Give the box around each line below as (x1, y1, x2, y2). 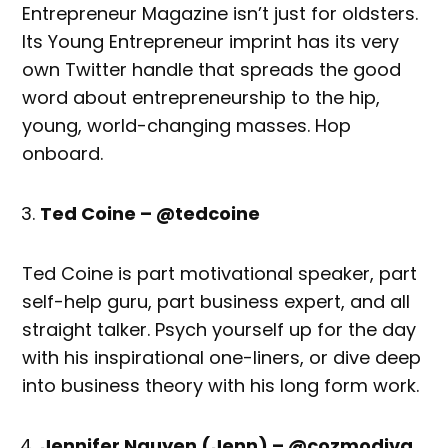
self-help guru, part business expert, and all (22, 289, 411, 314)
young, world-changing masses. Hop (22, 113, 352, 138)
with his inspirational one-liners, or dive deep (22, 345, 422, 370)
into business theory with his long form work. (22, 373, 420, 398)
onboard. (22, 141, 104, 166)
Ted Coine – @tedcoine (40, 201, 261, 226)
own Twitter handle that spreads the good (22, 57, 402, 82)
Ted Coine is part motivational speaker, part (22, 261, 418, 286)
